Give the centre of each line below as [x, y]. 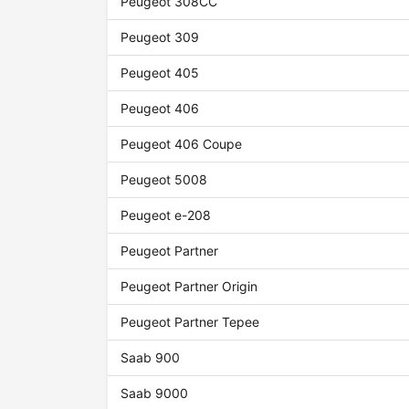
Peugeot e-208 [166, 215]
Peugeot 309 [160, 37]
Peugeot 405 [160, 73]
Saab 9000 [155, 393]
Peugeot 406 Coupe [182, 144]
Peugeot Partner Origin [189, 287]
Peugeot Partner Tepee [190, 322]
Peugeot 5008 [164, 180]
